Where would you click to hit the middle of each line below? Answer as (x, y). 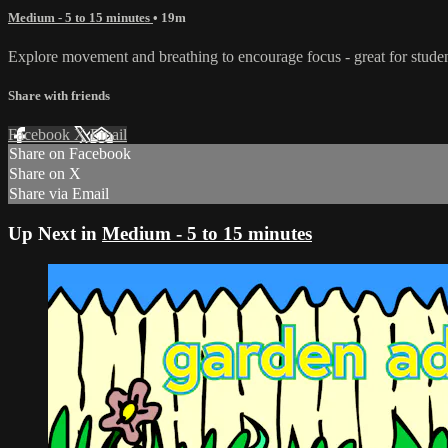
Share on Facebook (70, 154)
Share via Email (59, 194)
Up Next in (55, 233)
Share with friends (59, 96)
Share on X (45, 174)
